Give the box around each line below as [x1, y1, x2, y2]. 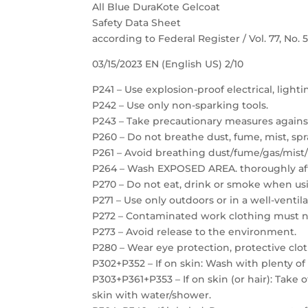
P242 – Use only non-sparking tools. [92, 99, 269, 111]
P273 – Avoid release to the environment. [92, 225, 297, 238]
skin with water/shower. [92, 289, 212, 301]
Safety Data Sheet [92, 16, 181, 29]
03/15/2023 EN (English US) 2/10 [92, 58, 244, 70]
